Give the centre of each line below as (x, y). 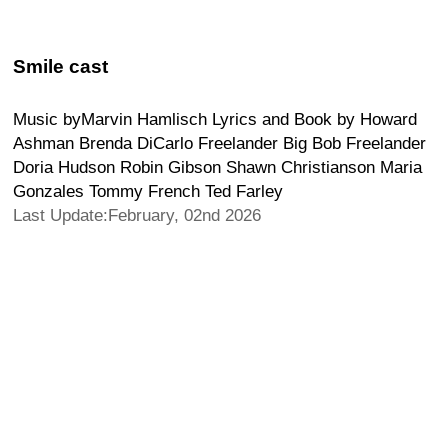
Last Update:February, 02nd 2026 (137, 215)
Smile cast (60, 66)
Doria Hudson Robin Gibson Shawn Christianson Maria (217, 167)
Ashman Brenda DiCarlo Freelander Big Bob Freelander (219, 143)
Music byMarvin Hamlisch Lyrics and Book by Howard (215, 119)
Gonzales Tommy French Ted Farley (148, 191)
